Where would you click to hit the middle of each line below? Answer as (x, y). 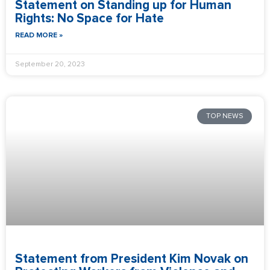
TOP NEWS (224, 117)
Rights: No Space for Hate (89, 18)
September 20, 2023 (50, 64)
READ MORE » (39, 36)
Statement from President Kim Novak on (132, 259)
